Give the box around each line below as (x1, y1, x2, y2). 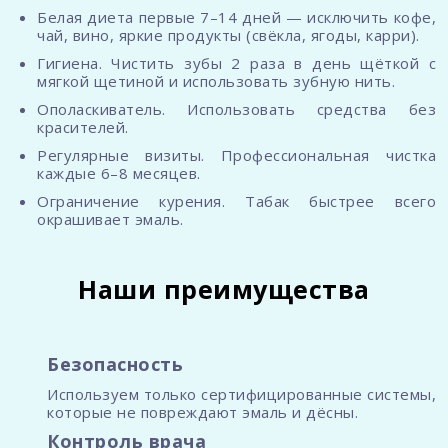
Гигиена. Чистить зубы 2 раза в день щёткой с (37, 53, 436, 74)
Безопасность (47, 352, 183, 377)
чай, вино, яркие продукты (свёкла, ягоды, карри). (37, 25, 420, 46)
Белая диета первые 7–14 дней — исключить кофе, (37, 7, 436, 28)
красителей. (37, 117, 129, 138)
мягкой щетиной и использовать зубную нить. (37, 71, 395, 92)
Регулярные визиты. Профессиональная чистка (37, 145, 436, 166)
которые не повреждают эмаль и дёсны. (47, 402, 358, 423)
